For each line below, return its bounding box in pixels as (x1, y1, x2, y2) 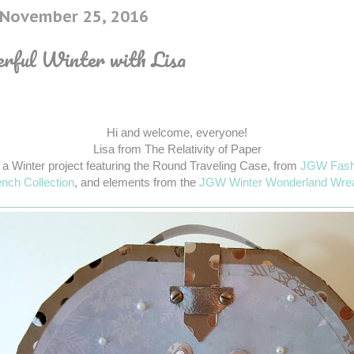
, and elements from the (73, 175, 199, 190)
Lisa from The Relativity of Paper (89, 142, 265, 156)
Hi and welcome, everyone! (107, 126, 247, 140)
